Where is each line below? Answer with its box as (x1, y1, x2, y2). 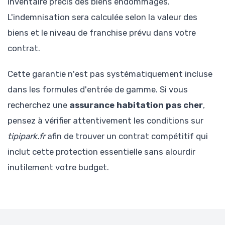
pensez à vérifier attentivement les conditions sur (8, 115, 203, 126)
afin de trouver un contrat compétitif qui (45, 131, 208, 141)
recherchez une (8, 99, 69, 110)
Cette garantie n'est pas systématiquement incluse (8, 68, 212, 79)
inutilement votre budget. (8, 162, 109, 172)
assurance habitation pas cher (69, 99, 203, 110)
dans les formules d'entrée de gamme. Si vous (8, 84, 188, 94)
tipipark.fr (8, 131, 45, 141)
